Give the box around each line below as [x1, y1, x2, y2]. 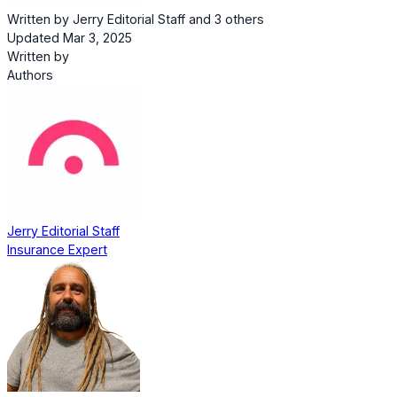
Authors [7, 67, 53, 83]
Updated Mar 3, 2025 [7, 30, 132, 46]
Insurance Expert [7, 242, 107, 258]
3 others [214, 12, 264, 27]
